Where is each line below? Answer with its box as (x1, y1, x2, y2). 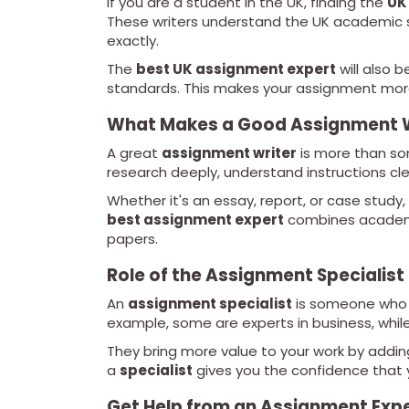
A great (107, 143, 162, 163)
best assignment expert (107, 210, 284, 230)
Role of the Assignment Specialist (107, 263, 404, 288)
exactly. (107, 31, 159, 51)
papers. (107, 229, 158, 249)
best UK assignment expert (136, 59, 336, 79)
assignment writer (162, 143, 297, 163)
